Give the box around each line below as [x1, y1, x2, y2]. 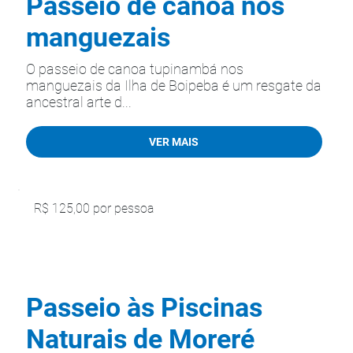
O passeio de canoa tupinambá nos [26, 61, 243, 77]
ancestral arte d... [26, 94, 132, 110]
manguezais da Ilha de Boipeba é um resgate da [26, 77, 321, 94]
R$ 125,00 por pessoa [34, 201, 154, 217]
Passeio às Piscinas [26, 292, 262, 323]
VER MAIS [149, 135, 199, 148]
